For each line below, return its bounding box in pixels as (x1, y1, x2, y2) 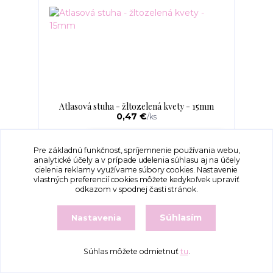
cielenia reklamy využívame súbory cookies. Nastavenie (35, 165, 238, 174)
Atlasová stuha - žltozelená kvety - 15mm (58, 101, 214, 113)
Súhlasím (160, 212, 202, 224)
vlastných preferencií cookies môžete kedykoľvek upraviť (34, 174, 239, 184)
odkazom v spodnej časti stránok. (75, 184, 198, 194)
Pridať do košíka (119, 138, 193, 149)
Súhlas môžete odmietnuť (83, 246, 180, 256)
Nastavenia (71, 212, 121, 222)
